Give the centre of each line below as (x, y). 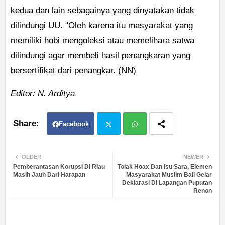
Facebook (74, 124)
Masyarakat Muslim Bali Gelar (169, 175)
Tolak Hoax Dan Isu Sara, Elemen (165, 167)
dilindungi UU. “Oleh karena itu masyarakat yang (102, 26)
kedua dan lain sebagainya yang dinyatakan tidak (102, 11)
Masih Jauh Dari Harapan (49, 175)
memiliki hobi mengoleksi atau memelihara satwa (102, 41)
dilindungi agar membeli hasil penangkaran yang (100, 56)
